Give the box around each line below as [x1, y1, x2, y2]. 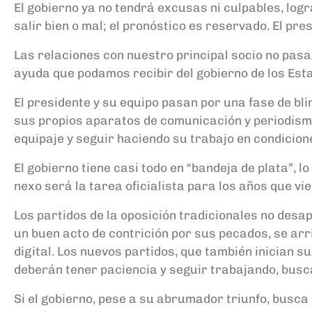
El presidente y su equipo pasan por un [14, 95, 238, 110]
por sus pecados [169, 226, 268, 241]
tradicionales [179, 208, 260, 223]
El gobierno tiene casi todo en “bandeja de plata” [14, 160, 293, 175]
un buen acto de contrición [14, 226, 169, 241]
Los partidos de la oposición [14, 208, 179, 223]
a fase [238, 95, 274, 110]
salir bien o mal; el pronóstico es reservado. [14, 18, 270, 33]
